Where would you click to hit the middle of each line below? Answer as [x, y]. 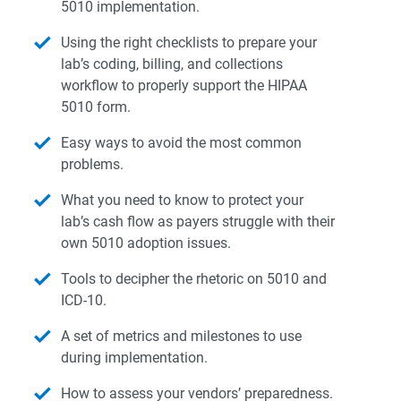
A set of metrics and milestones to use [181, 337]
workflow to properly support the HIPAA [184, 86]
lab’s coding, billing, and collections [172, 64]
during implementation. [134, 358]
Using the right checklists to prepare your [189, 43]
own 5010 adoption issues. [146, 243]
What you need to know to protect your [182, 200]
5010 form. [96, 107]
